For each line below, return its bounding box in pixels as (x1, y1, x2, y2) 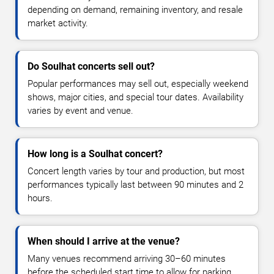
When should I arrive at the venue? (28, 235, 180, 248)
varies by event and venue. (28, 105, 133, 117)
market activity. (28, 18, 88, 29)
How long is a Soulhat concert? (28, 148, 163, 160)
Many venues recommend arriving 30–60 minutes (28, 253, 226, 265)
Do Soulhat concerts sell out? (28, 61, 155, 73)
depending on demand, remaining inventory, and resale (28, 4, 243, 16)
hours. (28, 193, 53, 204)
